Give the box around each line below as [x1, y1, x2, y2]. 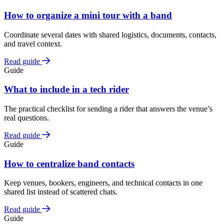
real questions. [4, 113, 49, 122]
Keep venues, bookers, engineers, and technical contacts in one [4, 178, 202, 187]
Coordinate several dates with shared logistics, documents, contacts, [4, 30, 216, 39]
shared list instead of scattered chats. [4, 187, 117, 196]
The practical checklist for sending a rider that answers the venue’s [4, 104, 212, 113]
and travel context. [4, 39, 62, 48]
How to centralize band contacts [4, 158, 134, 169]
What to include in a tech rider [4, 84, 129, 95]
